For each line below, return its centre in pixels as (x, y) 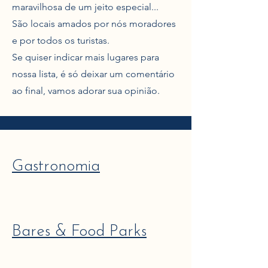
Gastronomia (56, 167)
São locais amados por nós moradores (94, 24)
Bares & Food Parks (79, 232)
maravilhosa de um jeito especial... (85, 7)
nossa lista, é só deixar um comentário (93, 74)
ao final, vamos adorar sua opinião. (87, 91)
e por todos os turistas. (61, 40)
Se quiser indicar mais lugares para (86, 57)
